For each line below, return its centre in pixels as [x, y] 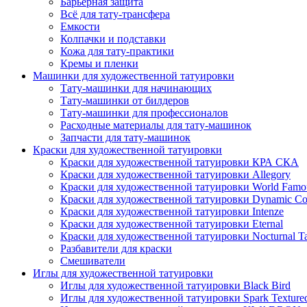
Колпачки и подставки [113, 39]
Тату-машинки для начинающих [136, 88]
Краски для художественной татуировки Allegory [175, 174]
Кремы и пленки [99, 63]
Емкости [80, 26]
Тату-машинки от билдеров [125, 100]
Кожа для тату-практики [117, 51]
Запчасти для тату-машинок [125, 137]
